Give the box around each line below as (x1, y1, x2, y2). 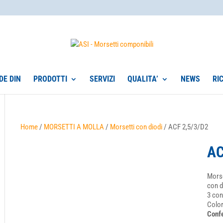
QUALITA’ (127, 74, 158, 84)
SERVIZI (89, 74, 115, 84)
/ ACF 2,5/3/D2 (162, 122, 209, 131)
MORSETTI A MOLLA (44, 122, 105, 131)
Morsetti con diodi (110, 122, 163, 131)
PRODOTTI (33, 74, 67, 84)
